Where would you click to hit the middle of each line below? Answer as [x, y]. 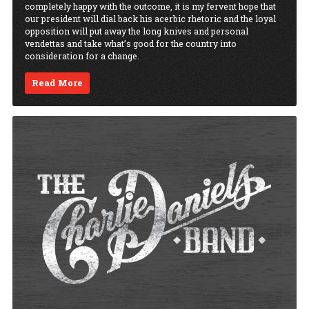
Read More [58, 83]
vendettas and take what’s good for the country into [131, 44]
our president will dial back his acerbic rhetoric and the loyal [150, 19]
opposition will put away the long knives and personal [137, 31]
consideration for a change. [82, 56]
